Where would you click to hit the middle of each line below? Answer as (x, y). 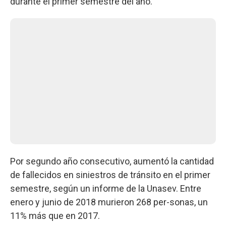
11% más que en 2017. (55, 215)
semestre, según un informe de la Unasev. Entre (106, 188)
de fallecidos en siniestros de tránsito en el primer (110, 175)
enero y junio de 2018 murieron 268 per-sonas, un (109, 202)
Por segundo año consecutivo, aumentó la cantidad (112, 161)
